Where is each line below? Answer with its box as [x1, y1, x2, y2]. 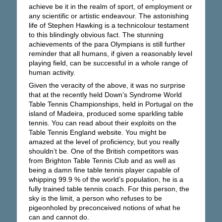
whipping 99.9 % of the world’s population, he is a [28, 175, 183, 183]
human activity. [28, 68, 75, 76]
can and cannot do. [28, 213, 89, 221]
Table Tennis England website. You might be [28, 128, 166, 136]
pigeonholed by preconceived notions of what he [28, 204, 180, 212]
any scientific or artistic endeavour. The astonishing [28, 12, 189, 20]
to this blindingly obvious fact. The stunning [28, 31, 164, 39]
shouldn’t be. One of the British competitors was [28, 147, 178, 155]
